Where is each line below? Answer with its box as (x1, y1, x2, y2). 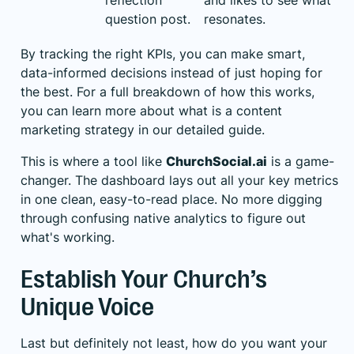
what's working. (21, 229, 115, 246)
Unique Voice (21, 292, 154, 322)
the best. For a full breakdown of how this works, (21, 84, 314, 100)
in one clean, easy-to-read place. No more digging (21, 191, 322, 208)
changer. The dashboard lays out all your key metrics (21, 172, 338, 189)
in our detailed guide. (134, 122, 265, 138)
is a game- (267, 153, 334, 170)
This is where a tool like (21, 153, 166, 170)
